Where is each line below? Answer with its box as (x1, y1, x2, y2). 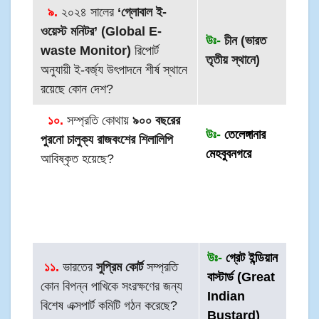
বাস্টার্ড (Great (207, 270, 276, 285)
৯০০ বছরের (129, 113, 181, 128)
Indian (207, 289, 246, 304)
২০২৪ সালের (58, 5, 118, 20)
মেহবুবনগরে (206, 147, 252, 162)
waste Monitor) (41, 43, 132, 58)
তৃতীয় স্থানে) (206, 53, 261, 68)
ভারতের (59, 260, 97, 275)
